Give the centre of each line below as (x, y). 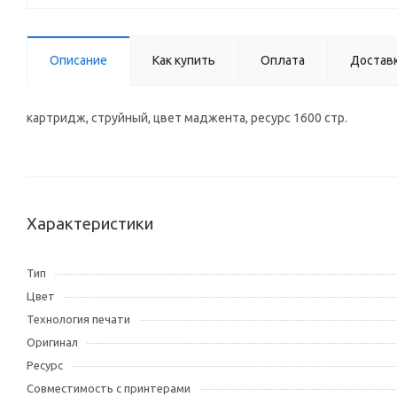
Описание (78, 60)
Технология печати (78, 319)
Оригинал (52, 342)
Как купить (184, 60)
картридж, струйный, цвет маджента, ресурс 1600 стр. (187, 118)
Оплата (283, 60)
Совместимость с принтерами (109, 388)
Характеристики (90, 224)
